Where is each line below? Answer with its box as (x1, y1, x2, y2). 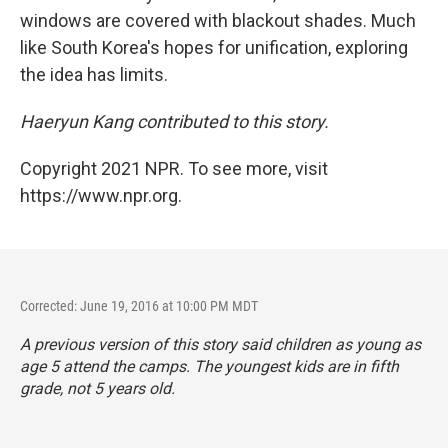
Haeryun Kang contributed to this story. (20, 110, 329, 132)
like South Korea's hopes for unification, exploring (20, 36, 408, 58)
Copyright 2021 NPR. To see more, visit (20, 157, 328, 179)
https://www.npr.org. (20, 184, 182, 206)
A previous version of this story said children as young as (20, 334, 421, 354)
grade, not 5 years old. (20, 378, 175, 398)
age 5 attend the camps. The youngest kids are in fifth (20, 356, 399, 376)
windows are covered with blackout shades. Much (20, 9, 416, 31)
